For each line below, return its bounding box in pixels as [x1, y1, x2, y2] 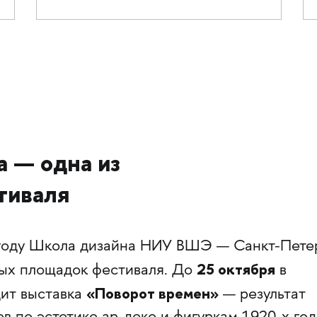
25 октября [196, 259, 275, 280]
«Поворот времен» [86, 283, 219, 304]
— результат [218, 287, 306, 304]
